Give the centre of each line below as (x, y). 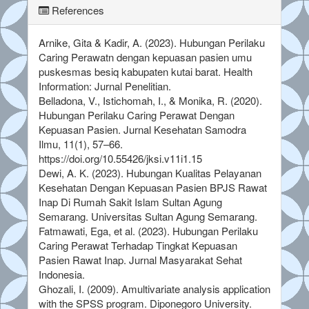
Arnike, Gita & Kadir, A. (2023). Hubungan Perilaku (152, 42)
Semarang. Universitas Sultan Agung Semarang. (148, 216)
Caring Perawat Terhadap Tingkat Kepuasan (138, 245)
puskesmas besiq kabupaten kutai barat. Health (146, 71)
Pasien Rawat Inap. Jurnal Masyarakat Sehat (140, 259)
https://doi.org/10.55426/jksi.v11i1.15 (120, 158)
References (77, 10)
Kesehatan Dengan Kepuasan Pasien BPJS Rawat (153, 187)
